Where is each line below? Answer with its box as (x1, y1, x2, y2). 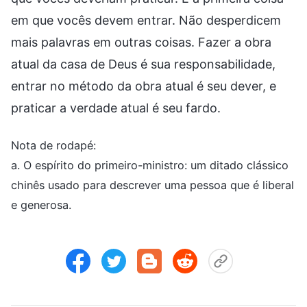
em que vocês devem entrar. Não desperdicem (11, 12, 281, 27)
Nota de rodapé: (11, 138, 96, 152)
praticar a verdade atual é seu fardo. (11, 100, 221, 115)
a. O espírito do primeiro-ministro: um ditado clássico (11, 158, 288, 172)
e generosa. (11, 197, 71, 212)
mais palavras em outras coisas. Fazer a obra (11, 34, 271, 49)
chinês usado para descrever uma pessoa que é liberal (11, 177, 294, 192)
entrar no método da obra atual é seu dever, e (11, 78, 276, 93)
